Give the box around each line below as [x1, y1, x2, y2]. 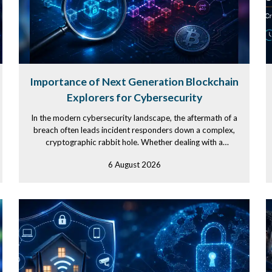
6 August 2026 [107, 160, 161, 169]
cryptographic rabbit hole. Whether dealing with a [46, 137, 223, 147]
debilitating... [111, 149, 157, 159]
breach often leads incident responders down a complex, [33, 125, 235, 135]
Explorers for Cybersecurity [66, 91, 202, 104]
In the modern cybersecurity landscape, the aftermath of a [31, 113, 237, 123]
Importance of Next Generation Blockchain [30, 75, 239, 88]
